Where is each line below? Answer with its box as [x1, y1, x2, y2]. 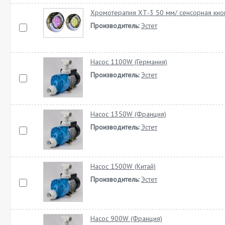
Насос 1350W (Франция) [90, 109, 166, 119]
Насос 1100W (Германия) [90, 57, 167, 67]
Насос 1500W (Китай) [90, 162, 156, 171]
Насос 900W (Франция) [90, 214, 162, 223]
